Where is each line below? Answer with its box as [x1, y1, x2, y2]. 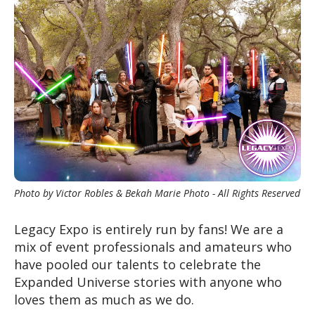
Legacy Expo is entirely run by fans [14, 220, 224, 238]
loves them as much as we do [14, 290, 191, 308]
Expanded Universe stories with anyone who [14, 273, 282, 290]
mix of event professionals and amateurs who [14, 238, 292, 255]
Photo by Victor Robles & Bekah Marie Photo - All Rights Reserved [14, 186, 300, 200]
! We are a [224, 220, 283, 238]
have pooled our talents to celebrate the [14, 255, 261, 273]
